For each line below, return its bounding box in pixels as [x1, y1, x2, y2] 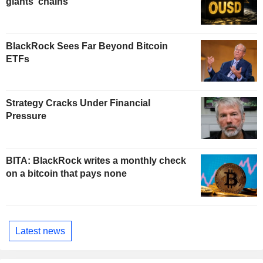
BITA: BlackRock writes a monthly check [6, 156, 186, 166]
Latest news [15, 225, 65, 236]
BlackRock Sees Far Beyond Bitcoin [6, 41, 168, 51]
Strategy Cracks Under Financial [6, 98, 150, 109]
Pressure [6, 111, 46, 122]
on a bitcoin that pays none [6, 168, 127, 179]
